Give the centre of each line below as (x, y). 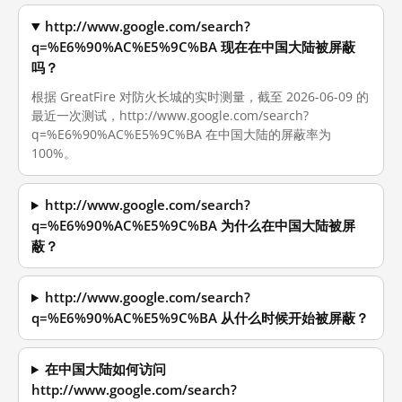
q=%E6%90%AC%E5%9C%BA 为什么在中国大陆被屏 (193, 226)
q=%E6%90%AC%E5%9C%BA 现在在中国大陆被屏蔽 (193, 47)
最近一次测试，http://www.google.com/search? (170, 115)
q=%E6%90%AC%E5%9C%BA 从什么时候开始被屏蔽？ (200, 318)
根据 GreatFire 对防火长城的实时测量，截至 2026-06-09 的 (200, 96)
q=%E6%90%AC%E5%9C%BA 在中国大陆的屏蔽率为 (181, 134)
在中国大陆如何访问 (106, 369)
